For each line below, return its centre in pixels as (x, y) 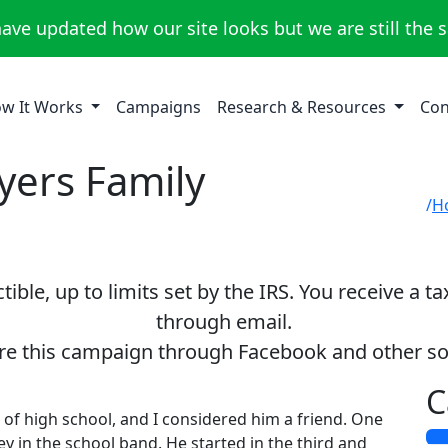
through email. (224, 321)
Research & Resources (304, 107)
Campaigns (159, 107)
